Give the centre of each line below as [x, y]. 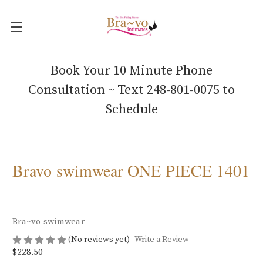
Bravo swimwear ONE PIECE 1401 [131, 170]
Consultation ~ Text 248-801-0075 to [131, 90]
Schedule [131, 109]
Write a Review [161, 240]
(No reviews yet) [99, 239]
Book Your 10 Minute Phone [131, 70]
